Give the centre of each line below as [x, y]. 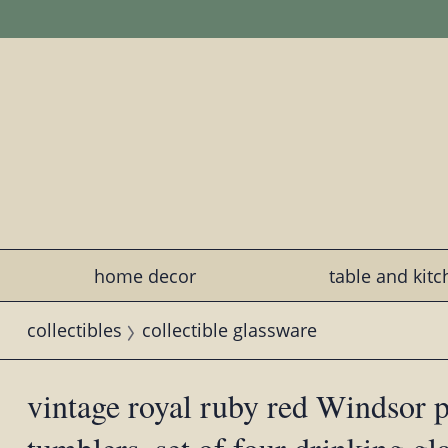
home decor [144, 275]
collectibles [74, 330]
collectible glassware [229, 330]
